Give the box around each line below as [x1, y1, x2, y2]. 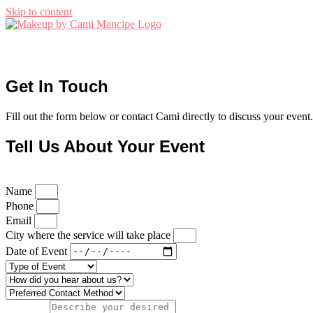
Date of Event [6, 245, 70, 257]
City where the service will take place [6, 228, 173, 241]
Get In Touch [6, 76, 108, 96]
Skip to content [6, 6, 72, 17]
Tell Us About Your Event [6, 136, 205, 156]
